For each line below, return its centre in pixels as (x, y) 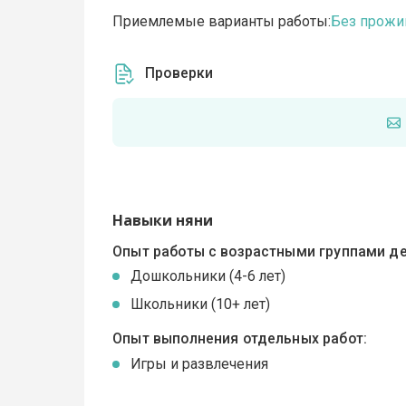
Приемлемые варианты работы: (222, 22)
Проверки (179, 73)
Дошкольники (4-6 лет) (208, 276)
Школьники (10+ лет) (201, 304)
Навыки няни (163, 221)
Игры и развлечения (200, 363)
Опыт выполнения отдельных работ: (240, 339)
